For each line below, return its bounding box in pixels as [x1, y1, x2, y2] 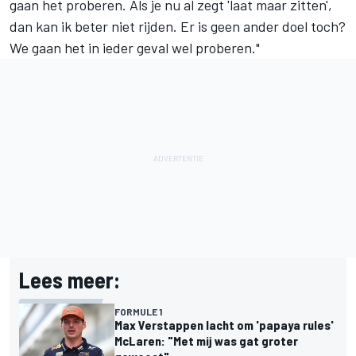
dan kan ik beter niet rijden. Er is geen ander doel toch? [10, 17, 346, 36]
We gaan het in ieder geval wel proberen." [10, 39, 260, 57]
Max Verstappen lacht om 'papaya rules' [114, 317, 334, 333]
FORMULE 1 [114, 306, 162, 318]
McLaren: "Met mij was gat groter [114, 333, 298, 349]
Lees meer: [19, 266, 120, 294]
